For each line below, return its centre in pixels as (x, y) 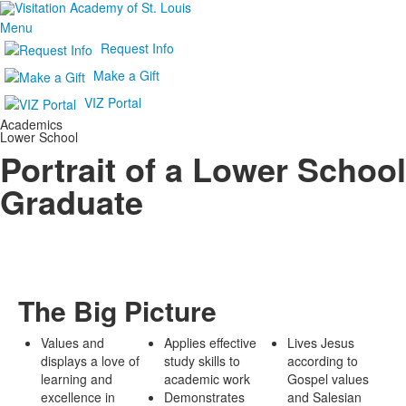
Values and (72, 343)
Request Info (137, 48)
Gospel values (328, 379)
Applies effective (210, 343)
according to (323, 361)
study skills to (202, 361)
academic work (207, 379)
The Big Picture (117, 310)
